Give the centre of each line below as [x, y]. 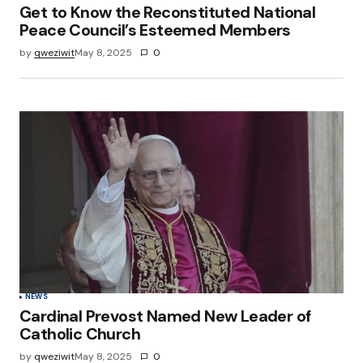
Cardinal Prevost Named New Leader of [165, 316]
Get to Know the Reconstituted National [168, 13]
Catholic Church [80, 334]
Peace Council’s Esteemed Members [155, 30]
